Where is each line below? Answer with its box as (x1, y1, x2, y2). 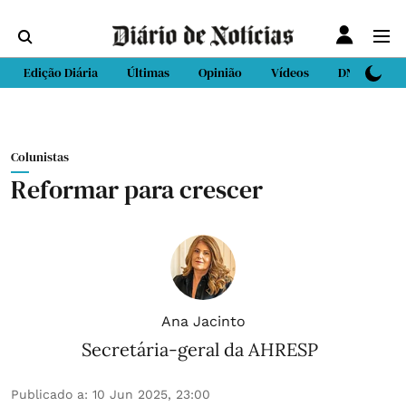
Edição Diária (24, 63, 98, 82)
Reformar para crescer (11, 172, 263, 207)
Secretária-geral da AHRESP (81, 338, 318, 361)
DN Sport (338, 63, 388, 82)
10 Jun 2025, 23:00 (92, 387, 210, 401)
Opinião (198, 63, 242, 82)
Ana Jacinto (160, 313, 246, 330)
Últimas (127, 63, 169, 82)
